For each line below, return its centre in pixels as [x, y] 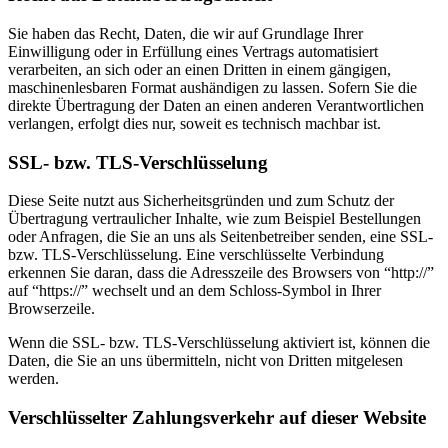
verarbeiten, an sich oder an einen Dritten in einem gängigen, [199, 70]
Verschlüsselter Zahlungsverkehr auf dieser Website [217, 418]
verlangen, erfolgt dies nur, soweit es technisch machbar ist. [194, 124]
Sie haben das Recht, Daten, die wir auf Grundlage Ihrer [185, 34]
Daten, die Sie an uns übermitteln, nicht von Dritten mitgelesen [205, 361]
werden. [33, 379]
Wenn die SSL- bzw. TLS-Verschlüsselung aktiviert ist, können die [219, 343]
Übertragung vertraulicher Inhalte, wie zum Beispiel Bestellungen [214, 219]
